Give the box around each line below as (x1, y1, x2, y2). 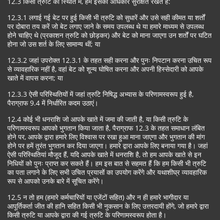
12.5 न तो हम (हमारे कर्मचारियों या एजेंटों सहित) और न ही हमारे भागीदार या (7, 192, 189, 202)
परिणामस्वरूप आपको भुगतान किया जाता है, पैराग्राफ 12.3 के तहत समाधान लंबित (7, 123, 205, 133)
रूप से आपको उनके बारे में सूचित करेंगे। (7, 176, 104, 186)
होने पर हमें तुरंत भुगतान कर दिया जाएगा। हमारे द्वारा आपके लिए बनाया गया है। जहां (7, 141, 208, 150)
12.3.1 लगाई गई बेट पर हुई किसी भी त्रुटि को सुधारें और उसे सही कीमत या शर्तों (7, 13, 205, 22)
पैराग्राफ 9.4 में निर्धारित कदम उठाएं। (7, 98, 98, 108)
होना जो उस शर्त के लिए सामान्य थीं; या (7, 39, 100, 49)
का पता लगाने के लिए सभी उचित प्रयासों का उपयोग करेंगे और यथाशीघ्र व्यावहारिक (7, 167, 207, 177)
